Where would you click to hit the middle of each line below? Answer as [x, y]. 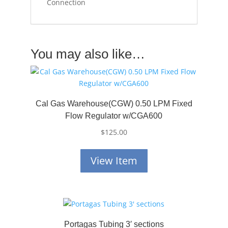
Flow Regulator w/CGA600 [114, 116]
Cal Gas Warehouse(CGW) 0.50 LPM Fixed [114, 104]
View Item [114, 161]
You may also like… [88, 54]
